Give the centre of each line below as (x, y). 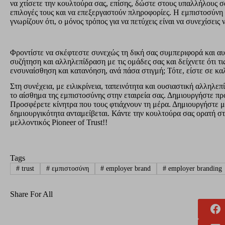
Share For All (31, 194)
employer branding (194, 168)
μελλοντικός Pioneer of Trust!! (59, 122)
